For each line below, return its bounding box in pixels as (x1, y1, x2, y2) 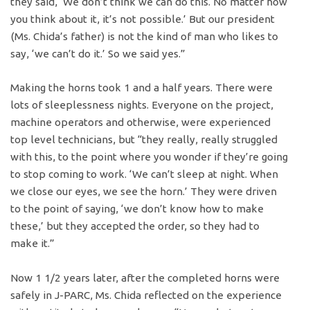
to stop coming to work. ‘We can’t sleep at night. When (10, 168, 279, 181)
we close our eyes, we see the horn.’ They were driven (10, 185, 277, 198)
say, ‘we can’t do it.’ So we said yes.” (10, 47, 185, 60)
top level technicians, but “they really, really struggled (10, 134, 278, 146)
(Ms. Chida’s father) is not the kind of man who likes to (10, 30, 279, 42)
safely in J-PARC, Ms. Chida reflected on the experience (10, 289, 282, 302)
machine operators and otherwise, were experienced (10, 116, 271, 129)
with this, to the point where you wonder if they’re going (10, 151, 289, 163)
